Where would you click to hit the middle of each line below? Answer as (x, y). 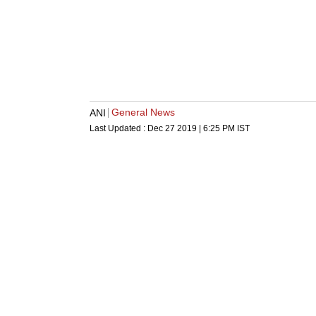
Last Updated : (119, 129)
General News (143, 113)
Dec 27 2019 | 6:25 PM (191, 129)
